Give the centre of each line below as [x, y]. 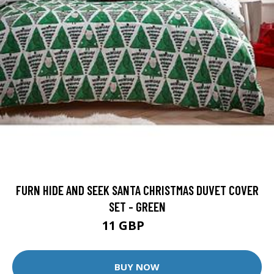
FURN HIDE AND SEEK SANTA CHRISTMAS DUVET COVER [137, 190]
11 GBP [124, 225]
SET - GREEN [137, 206]
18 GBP [160, 227]
